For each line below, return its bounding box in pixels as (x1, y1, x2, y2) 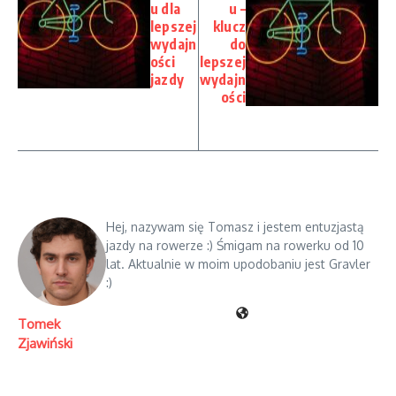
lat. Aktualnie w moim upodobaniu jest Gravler (106, 256, 370, 272)
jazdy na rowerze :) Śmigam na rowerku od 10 (106, 238, 364, 254)
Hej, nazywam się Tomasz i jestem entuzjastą (106, 219, 364, 235)
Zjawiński (18, 335, 72, 353)
